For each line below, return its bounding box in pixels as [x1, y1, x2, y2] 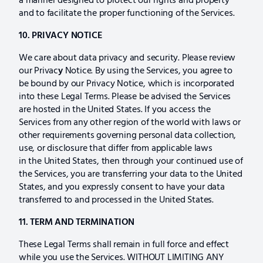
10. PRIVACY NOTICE [19, 28, 102, 43]
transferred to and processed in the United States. [19, 192, 214, 208]
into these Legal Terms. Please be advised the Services [19, 89, 231, 104]
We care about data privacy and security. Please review [19, 50, 236, 66]
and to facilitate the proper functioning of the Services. [19, 5, 235, 21]
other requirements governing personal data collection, [19, 127, 237, 143]
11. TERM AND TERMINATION [19, 214, 135, 230]
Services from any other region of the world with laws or [19, 114, 241, 130]
